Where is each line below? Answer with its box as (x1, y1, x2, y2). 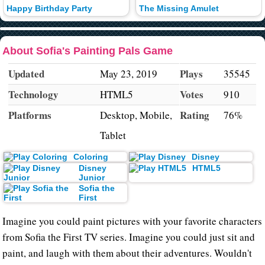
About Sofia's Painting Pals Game (2, 44, 173, 57)
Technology (8, 86, 59, 102)
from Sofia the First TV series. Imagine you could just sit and (2, 230, 256, 244)
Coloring (73, 151, 108, 161)
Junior (78, 172, 105, 182)
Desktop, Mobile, (100, 108, 173, 122)
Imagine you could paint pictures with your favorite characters (2, 214, 263, 228)
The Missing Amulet (138, 4, 219, 14)
